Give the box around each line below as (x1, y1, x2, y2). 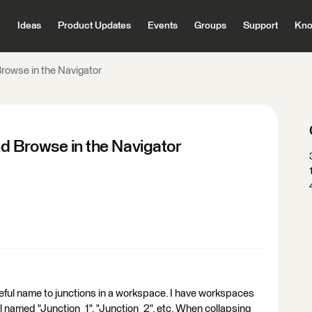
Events (147, 21, 178, 31)
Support (242, 21, 278, 31)
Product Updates (57, 21, 131, 31)
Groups (194, 21, 226, 31)
